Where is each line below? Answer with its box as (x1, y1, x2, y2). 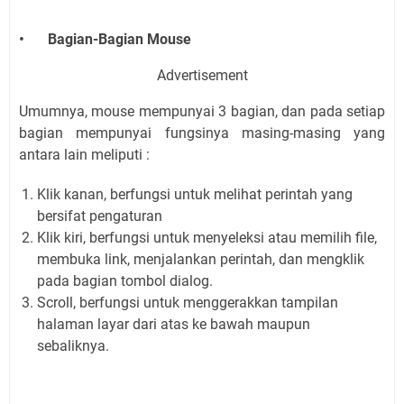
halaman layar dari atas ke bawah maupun (37, 315, 310, 333)
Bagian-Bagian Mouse (48, 30, 191, 48)
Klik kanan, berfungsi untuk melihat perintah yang (37, 185, 353, 203)
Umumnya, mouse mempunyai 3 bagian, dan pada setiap (19, 102, 385, 120)
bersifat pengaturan (37, 207, 162, 225)
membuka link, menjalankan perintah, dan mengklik (37, 250, 364, 268)
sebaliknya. (37, 336, 109, 354)
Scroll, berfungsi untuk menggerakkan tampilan (37, 293, 338, 311)
